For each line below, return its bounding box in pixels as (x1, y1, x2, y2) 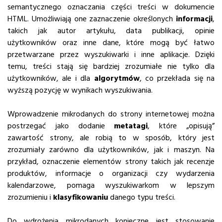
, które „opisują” (148, 120, 215, 131)
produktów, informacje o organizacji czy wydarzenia (7, 168, 215, 179)
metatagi (114, 120, 148, 131)
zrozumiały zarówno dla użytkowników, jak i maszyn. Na (7, 144, 215, 155)
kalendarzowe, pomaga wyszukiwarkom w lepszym (7, 180, 215, 191)
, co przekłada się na (139, 73, 215, 84)
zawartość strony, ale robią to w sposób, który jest (7, 132, 215, 143)
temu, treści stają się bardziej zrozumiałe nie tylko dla (7, 61, 215, 72)
